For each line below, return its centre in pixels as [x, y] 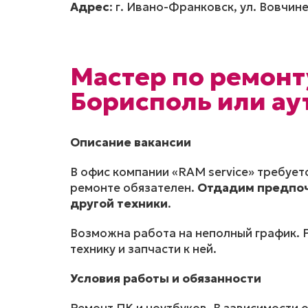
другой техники [119, 204]
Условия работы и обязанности [166, 279]
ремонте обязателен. [134, 188]
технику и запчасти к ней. [143, 249]
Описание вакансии [131, 143]
